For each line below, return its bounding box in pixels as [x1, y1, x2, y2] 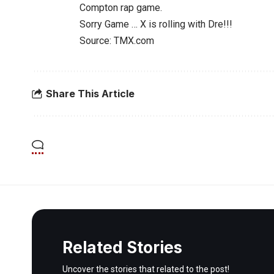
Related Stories [62, 238, 182, 257]
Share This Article [46, 87, 135, 100]
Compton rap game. [80, 2, 162, 13]
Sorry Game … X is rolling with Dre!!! [80, 18, 232, 30]
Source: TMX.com [80, 35, 154, 46]
